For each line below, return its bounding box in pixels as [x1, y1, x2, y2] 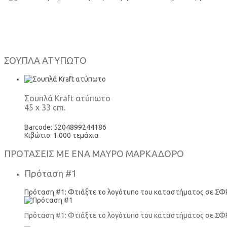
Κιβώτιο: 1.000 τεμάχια [24, 131, 99, 139]
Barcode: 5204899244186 [24, 123, 106, 131]
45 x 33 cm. [24, 103, 65, 112]
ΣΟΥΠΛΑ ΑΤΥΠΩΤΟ [4, 55, 87, 66]
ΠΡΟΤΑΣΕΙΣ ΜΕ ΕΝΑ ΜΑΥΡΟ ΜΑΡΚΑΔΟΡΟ [4, 148, 184, 159]
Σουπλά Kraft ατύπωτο [24, 94, 110, 103]
